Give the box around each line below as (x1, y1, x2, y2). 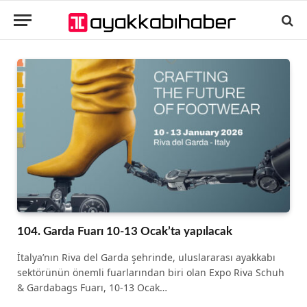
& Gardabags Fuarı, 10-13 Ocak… (17, 280, 167, 294)
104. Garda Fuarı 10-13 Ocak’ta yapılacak (17, 225, 232, 237)
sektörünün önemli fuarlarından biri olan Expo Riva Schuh (17, 265, 284, 279)
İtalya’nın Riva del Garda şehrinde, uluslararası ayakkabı (17, 250, 275, 264)
